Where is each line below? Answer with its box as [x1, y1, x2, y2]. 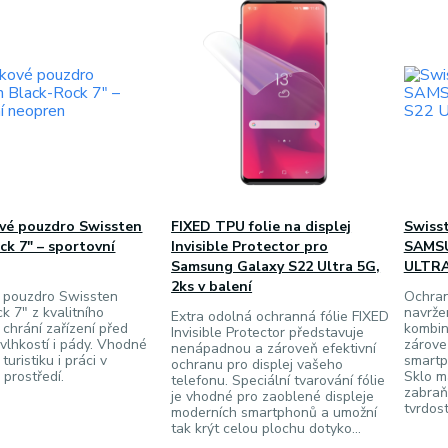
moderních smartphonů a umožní [171, 403, 378, 422]
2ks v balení [171, 277, 253, 296]
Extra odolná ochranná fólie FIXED [171, 307, 390, 326]
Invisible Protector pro [171, 237, 329, 256]
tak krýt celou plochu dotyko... [171, 419, 362, 438]
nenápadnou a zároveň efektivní [171, 339, 377, 358]
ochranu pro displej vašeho [171, 355, 344, 374]
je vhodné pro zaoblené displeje [171, 387, 375, 406]
